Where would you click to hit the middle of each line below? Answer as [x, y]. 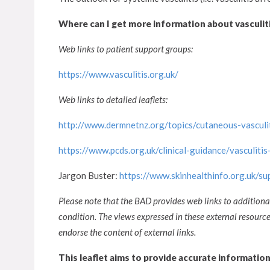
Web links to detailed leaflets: [113, 99]
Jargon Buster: [89, 175]
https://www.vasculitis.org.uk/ [118, 74]
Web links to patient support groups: [126, 49]
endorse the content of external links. [127, 232]
